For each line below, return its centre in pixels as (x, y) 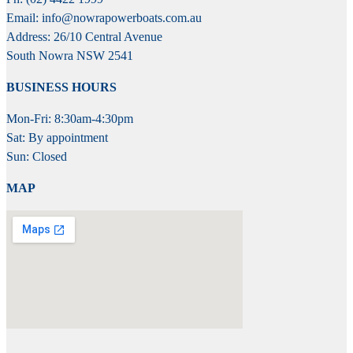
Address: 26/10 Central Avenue (84, 36)
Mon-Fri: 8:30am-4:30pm (70, 118)
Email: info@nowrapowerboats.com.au (104, 17)
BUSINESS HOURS (61, 87)
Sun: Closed (37, 156)
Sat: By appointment (57, 137)
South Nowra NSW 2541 (70, 55)
